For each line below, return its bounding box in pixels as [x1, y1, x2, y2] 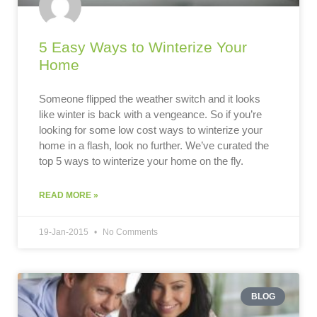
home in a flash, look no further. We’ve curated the [39, 139, 269, 151]
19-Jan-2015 [39, 227, 91, 237]
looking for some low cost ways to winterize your [39, 124, 263, 136]
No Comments [100, 227, 158, 237]
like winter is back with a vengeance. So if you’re [39, 108, 262, 120]
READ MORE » [39, 190, 98, 200]
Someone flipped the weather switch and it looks [39, 93, 260, 105]
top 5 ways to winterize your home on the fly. [39, 155, 243, 167]
